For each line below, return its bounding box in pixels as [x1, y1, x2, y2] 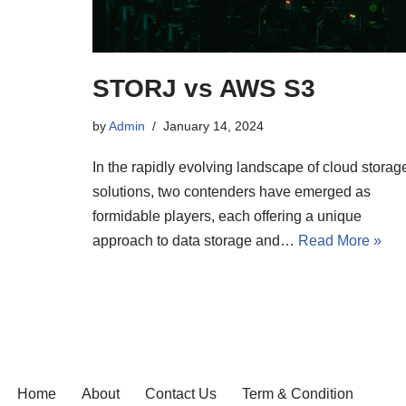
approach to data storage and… [92, 232, 298, 248]
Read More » [298, 232, 382, 248]
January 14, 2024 [163, 118, 264, 133]
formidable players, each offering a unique [92, 208, 362, 224]
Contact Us [145, 386, 217, 401]
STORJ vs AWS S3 [92, 73, 315, 102]
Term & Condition [242, 386, 353, 401]
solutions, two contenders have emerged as [92, 183, 371, 199]
